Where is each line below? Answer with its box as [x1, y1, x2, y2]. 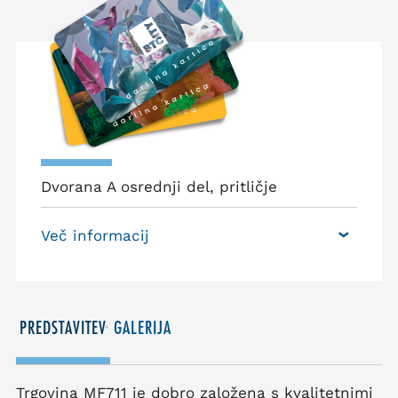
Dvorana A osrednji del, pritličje [41, 177, 277, 195]
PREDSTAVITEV [20, 318, 107, 338]
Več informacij [41, 226, 149, 244]
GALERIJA [114, 318, 171, 338]
